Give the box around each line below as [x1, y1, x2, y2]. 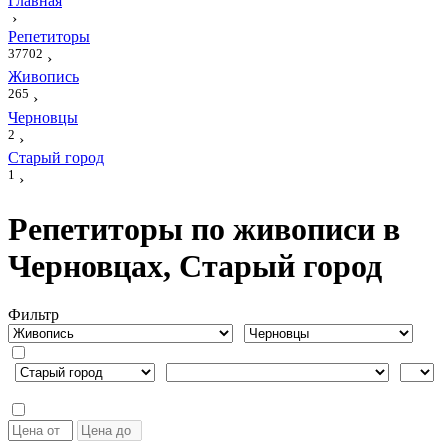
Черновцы [8, 108, 78, 126]
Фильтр [8, 306, 59, 324]
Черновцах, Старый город [8, 247, 382, 284]
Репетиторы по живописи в [8, 210, 400, 247]
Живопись [8, 68, 79, 86]
